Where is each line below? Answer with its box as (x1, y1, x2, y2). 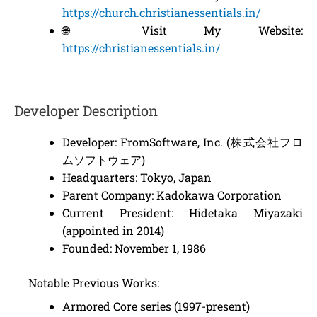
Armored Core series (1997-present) (62, 299, 250, 313)
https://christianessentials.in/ (62, 40, 220, 55)
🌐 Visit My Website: (62, 23, 303, 38)
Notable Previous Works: (28, 275, 159, 290)
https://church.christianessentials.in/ (62, 5, 260, 20)
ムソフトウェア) (62, 152, 145, 167)
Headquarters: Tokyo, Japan (62, 170, 212, 185)
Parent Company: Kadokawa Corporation (62, 188, 282, 202)
